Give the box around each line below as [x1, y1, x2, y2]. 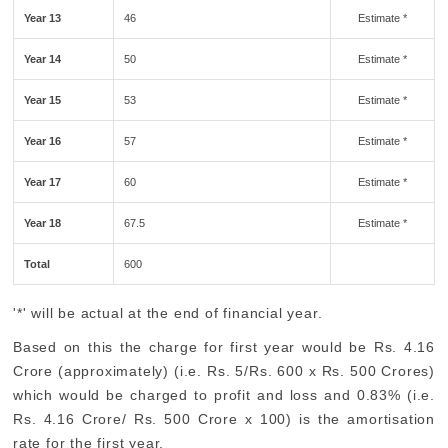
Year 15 [24, 94, 62, 106]
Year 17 [24, 176, 62, 188]
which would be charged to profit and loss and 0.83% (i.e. [13, 387, 435, 403]
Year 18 [24, 217, 62, 229]
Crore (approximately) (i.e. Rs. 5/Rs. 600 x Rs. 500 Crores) [13, 363, 435, 379]
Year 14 [24, 53, 62, 65]
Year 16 [24, 135, 62, 147]
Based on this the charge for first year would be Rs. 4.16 [13, 339, 435, 355]
